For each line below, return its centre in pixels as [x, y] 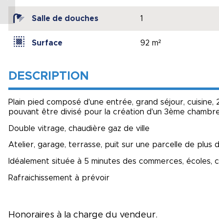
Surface [47, 43]
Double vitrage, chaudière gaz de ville [79, 128]
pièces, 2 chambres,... [51, 13]
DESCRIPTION [49, 77]
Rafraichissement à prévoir [59, 178]
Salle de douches [65, 19]
